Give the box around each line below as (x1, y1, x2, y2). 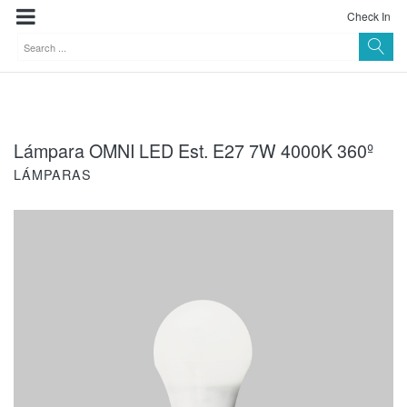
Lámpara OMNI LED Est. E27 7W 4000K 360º (14, 137, 373, 164)
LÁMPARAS (14, 164, 92, 184)
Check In (347, 8, 391, 24)
